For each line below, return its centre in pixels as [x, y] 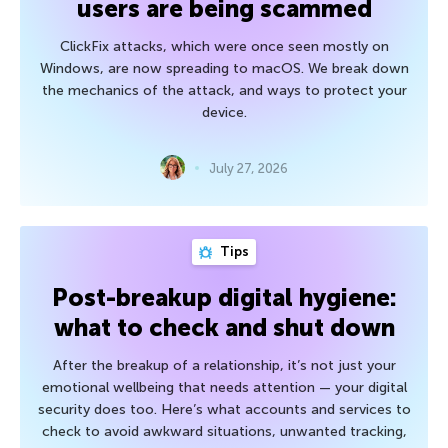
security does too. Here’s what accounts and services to [224, 410]
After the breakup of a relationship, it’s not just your [224, 366]
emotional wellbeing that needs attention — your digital [224, 388]
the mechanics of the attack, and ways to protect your [224, 91]
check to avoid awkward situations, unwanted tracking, [224, 432]
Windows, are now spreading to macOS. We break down [224, 69]
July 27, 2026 [248, 168]
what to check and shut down [224, 328]
